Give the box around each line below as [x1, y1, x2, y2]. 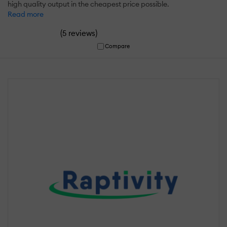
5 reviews [62, 28, 95, 38]
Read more [8, 9, 44, 19]
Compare [105, 42, 130, 50]
